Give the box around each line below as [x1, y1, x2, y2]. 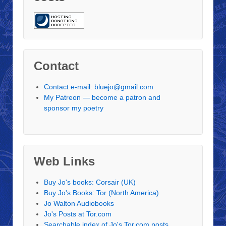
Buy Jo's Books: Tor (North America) [44, 188, 159, 197]
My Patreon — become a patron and [44, 93, 160, 101]
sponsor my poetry [44, 103, 103, 112]
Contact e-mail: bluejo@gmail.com [44, 82, 153, 91]
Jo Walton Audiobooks [44, 199, 114, 207]
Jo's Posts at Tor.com [44, 209, 111, 218]
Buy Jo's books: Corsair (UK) [44, 178, 136, 186]
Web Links [34, 154, 95, 168]
